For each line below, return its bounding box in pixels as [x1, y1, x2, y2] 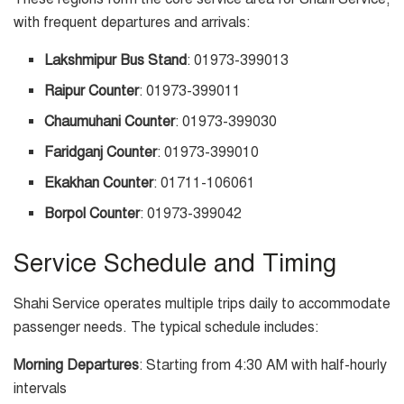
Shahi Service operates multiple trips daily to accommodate [14, 295, 390, 314]
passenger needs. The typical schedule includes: [14, 318, 318, 337]
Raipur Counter [44, 82, 140, 101]
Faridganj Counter [44, 143, 158, 162]
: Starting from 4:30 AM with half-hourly [139, 356, 387, 375]
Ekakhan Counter [44, 174, 154, 193]
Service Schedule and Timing [14, 248, 336, 280]
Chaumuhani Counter [44, 113, 176, 132]
